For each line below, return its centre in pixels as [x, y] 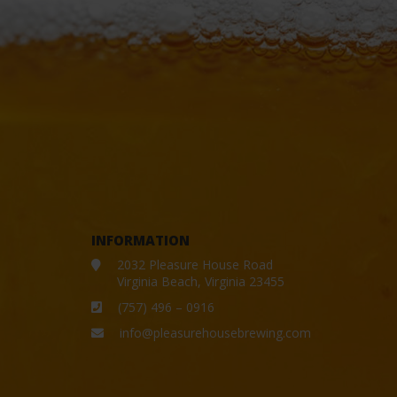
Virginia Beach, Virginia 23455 [200, 282]
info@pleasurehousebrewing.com [215, 333]
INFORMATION [140, 241]
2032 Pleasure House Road [195, 265]
